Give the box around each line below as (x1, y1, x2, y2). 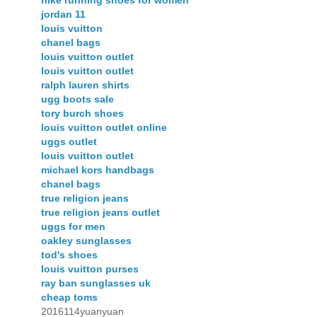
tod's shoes (41, 249, 98, 261)
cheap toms (41, 292, 98, 304)
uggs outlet (41, 136, 97, 148)
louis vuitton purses (41, 263, 139, 275)
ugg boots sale (41, 93, 114, 105)
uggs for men (41, 221, 105, 233)
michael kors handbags (41, 164, 154, 176)
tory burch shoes (41, 108, 124, 120)
